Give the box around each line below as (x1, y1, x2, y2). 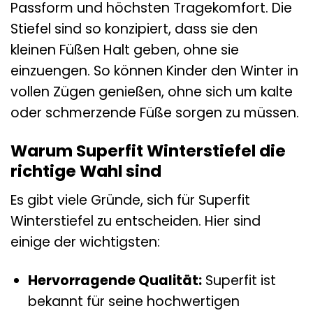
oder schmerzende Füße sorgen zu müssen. (10, 103, 299, 123)
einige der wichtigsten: (10, 232, 160, 252)
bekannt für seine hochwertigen (27, 291, 240, 311)
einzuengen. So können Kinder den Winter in (10, 61, 298, 81)
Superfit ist (201, 270, 276, 290)
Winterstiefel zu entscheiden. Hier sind (10, 211, 261, 231)
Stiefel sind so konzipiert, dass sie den (10, 20, 258, 39)
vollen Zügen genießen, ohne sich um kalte (10, 82, 293, 102)
